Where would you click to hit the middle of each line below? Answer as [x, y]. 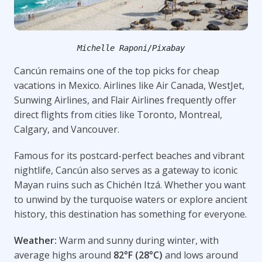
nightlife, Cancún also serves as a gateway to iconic [126, 170]
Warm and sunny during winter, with [138, 240]
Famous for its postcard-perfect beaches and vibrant [129, 155]
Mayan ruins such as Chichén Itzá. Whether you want [130, 185]
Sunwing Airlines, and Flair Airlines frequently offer [125, 100]
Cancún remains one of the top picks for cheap [117, 70]
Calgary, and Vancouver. [67, 129]
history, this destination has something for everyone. [130, 214]
